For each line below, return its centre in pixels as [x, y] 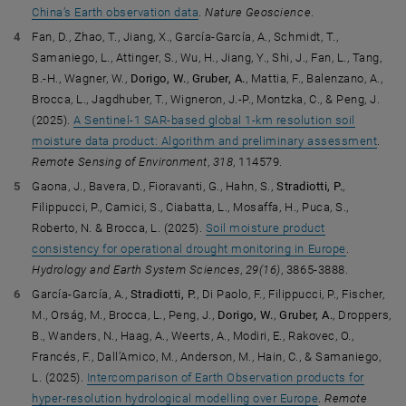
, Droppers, [362, 315]
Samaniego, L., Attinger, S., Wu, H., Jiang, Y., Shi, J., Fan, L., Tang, [207, 58]
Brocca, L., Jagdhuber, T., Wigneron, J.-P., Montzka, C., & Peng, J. [206, 99]
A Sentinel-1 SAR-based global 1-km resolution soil [214, 120]
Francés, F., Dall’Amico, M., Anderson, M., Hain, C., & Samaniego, [207, 357]
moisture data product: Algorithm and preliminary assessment [205, 141]
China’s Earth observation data [116, 12]
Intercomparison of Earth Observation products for [225, 377]
